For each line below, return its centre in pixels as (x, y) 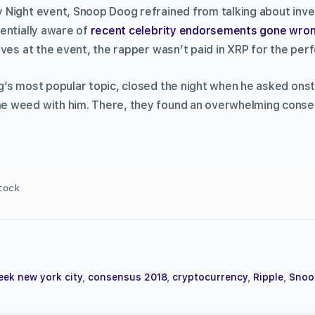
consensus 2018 (127, 277)
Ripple (268, 277)
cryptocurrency (210, 277)
